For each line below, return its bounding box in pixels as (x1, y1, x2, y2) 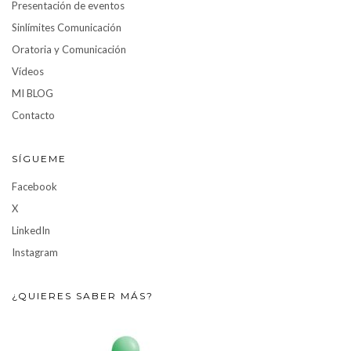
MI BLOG (12, 87, 53, 100)
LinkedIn (12, 224, 50, 237)
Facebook (12, 180, 57, 193)
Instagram (12, 246, 58, 259)
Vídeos (12, 65, 44, 78)
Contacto (12, 109, 55, 121)
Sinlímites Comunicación (12, 21, 121, 34)
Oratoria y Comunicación (12, 43, 126, 56)
